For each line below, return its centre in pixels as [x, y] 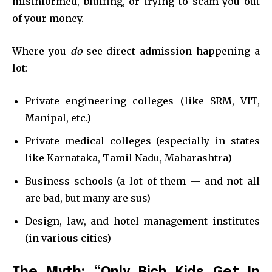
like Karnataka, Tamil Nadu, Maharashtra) [128, 158]
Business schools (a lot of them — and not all [142, 181]
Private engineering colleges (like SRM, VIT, [142, 100]
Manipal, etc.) [58, 117]
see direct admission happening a [171, 51]
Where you [41, 51]
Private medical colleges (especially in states [142, 141]
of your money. [48, 18]
